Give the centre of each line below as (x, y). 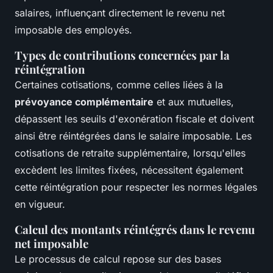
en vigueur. (40, 204)
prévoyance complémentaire (84, 101)
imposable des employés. (73, 30)
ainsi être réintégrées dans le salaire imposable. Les (133, 136)
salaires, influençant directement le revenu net (120, 12)
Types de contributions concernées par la (122, 55)
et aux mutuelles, (194, 101)
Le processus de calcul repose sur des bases (118, 259)
